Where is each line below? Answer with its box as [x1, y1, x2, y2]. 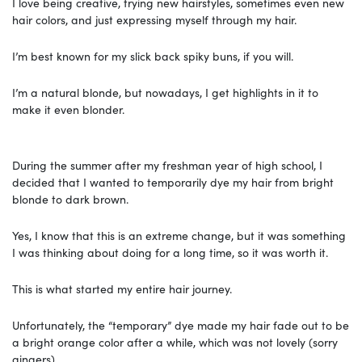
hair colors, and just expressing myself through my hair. [12, 11, 297, 27]
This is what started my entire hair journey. [12, 280, 232, 297]
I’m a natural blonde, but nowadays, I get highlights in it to [12, 83, 318, 100]
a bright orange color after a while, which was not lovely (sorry [12, 333, 338, 350]
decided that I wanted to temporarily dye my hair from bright [12, 173, 334, 190]
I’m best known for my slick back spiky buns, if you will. [12, 47, 293, 64]
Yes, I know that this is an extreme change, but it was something [12, 226, 346, 243]
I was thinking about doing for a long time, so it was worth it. [12, 243, 328, 260]
